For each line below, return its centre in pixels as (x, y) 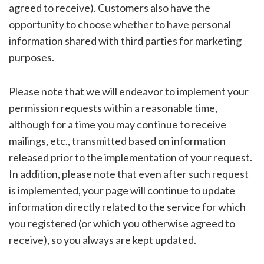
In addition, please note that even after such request (128, 174)
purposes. (31, 57)
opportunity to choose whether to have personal (120, 24)
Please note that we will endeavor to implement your (128, 91)
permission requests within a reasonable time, (113, 108)
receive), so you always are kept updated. (102, 240)
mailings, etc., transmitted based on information (117, 141)
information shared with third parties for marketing (125, 40)
